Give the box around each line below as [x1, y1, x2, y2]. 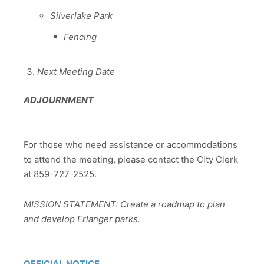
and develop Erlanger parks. [24, 213, 140, 225]
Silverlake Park [50, 10, 113, 22]
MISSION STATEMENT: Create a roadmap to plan [24, 198, 225, 210]
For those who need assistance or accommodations [24, 139, 237, 151]
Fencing [63, 31, 97, 42]
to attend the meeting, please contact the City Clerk [24, 154, 238, 166]
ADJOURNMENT [24, 94, 95, 106]
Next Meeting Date [37, 66, 115, 78]
